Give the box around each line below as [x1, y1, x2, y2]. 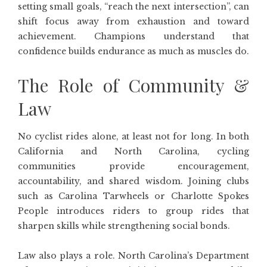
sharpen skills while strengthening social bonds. [18, 221, 230, 231]
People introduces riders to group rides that [18, 206, 249, 216]
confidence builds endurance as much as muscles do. [18, 46, 249, 57]
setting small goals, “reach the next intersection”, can [18, 1, 249, 12]
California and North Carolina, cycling [18, 146, 249, 157]
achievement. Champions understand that [18, 31, 249, 42]
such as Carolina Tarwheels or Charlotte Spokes [18, 191, 249, 201]
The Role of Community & [18, 73, 249, 97]
